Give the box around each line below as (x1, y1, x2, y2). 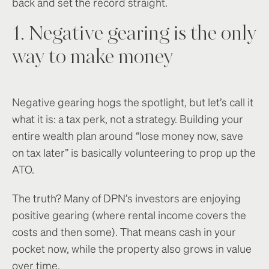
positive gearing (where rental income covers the (12, 208, 246, 222)
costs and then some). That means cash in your (12, 225, 236, 239)
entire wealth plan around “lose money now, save (12, 128, 243, 143)
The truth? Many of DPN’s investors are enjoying (12, 191, 241, 205)
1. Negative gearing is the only (12, 25, 256, 44)
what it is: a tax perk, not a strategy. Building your (12, 112, 243, 126)
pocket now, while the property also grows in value (12, 241, 252, 256)
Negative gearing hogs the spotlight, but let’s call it (12, 95, 253, 109)
